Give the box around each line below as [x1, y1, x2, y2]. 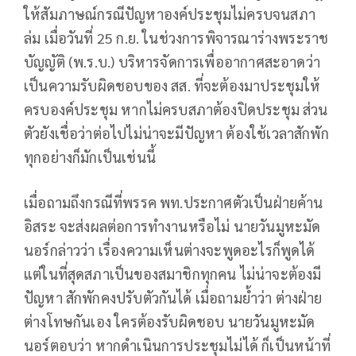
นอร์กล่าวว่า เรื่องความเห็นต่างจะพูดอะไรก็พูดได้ [24, 241, 315, 260]
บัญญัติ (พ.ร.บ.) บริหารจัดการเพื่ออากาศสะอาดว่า [24, 52, 321, 72]
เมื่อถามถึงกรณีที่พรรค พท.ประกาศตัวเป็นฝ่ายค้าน [24, 193, 323, 212]
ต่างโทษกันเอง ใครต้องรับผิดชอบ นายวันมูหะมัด [24, 312, 315, 331]
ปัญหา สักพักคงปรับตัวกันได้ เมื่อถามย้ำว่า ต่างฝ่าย [24, 288, 323, 308]
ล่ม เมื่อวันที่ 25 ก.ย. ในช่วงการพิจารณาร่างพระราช [24, 29, 329, 48]
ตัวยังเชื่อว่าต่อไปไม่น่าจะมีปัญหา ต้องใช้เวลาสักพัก [24, 124, 329, 143]
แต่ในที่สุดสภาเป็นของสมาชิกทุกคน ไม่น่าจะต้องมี [24, 265, 322, 284]
